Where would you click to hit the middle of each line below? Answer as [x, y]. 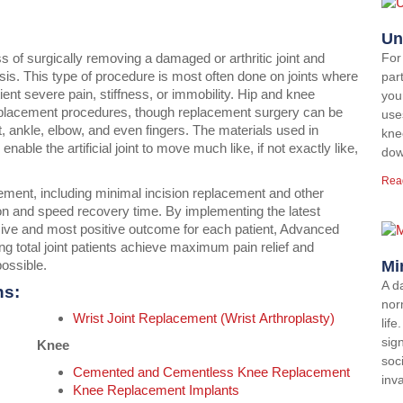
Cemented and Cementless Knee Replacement [212, 372]
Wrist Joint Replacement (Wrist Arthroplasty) [204, 318]
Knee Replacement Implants [157, 390]
